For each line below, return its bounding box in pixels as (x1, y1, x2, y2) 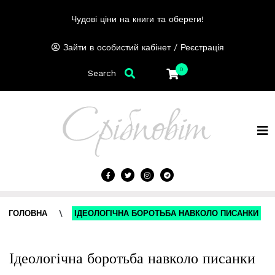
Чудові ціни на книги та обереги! (71, 14, 204, 24)
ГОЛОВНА (9, 209, 47, 218)
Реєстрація (180, 42, 224, 52)
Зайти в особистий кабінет (63, 42, 171, 52)
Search (87, 68, 116, 78)
